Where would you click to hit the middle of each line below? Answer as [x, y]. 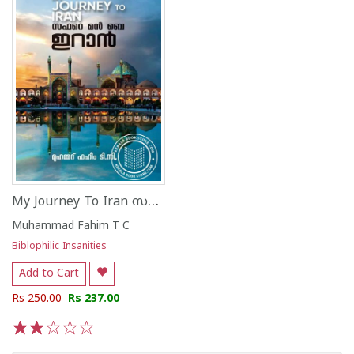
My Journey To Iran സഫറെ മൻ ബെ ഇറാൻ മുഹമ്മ [153, 202]
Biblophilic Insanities [59, 247]
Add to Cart [49, 273]
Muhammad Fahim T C [71, 226]
